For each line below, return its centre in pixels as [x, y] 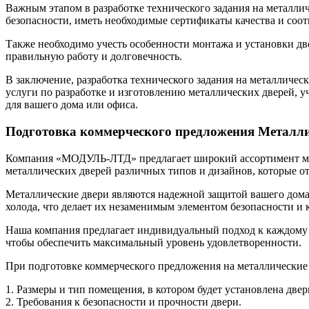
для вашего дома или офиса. [72, 105]
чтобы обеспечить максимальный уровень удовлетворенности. [153, 242]
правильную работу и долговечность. [94, 57]
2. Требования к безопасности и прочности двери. [123, 301]
